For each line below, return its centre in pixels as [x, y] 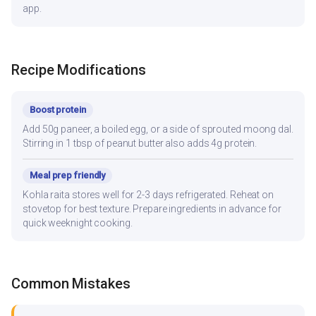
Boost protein [58, 109]
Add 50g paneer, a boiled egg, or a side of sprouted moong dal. [158, 129]
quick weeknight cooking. [78, 223]
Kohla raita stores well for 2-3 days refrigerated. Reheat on [148, 194]
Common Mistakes [71, 284]
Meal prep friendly [68, 175]
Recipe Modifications [79, 69]
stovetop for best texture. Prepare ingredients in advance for [152, 208]
